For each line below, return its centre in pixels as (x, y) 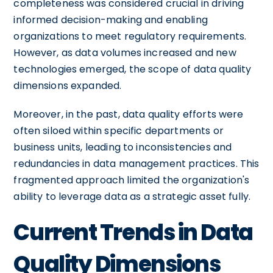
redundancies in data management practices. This (136, 163)
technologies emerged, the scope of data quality (133, 69)
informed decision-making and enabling (111, 19)
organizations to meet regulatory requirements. (130, 36)
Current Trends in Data (133, 232)
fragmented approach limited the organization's (132, 180)
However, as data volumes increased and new (125, 52)
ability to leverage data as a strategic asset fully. (132, 196)
